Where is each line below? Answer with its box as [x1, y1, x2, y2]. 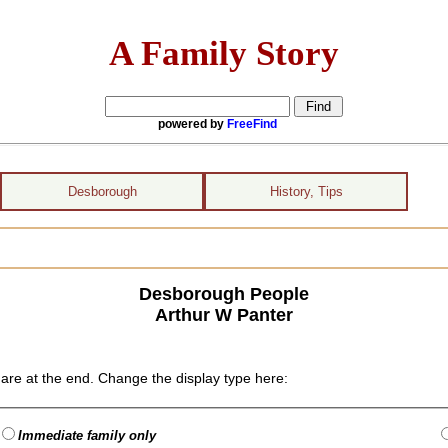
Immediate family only [18, 428, 157, 443]
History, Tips [269, 184, 343, 199]
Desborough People [138, 283, 309, 304]
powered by [158, 116, 227, 131]
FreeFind [227, 116, 277, 131]
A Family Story [109, 33, 339, 72]
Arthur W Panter [154, 304, 293, 325]
